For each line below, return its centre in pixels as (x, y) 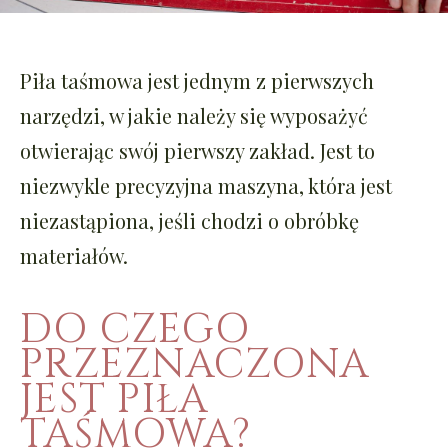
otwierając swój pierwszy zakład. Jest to (197, 150)
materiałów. (74, 255)
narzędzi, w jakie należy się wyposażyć (194, 115)
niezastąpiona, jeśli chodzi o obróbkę (189, 220)
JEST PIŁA (114, 399)
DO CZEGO (135, 329)
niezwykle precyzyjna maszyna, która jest (206, 185)
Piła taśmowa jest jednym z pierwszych (197, 80)
